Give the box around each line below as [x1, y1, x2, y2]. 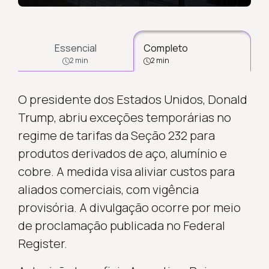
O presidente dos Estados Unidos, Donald [17, 91, 247, 107]
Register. [17, 235, 67, 252]
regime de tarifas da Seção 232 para [17, 127, 215, 144]
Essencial [54, 41, 97, 55]
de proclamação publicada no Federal [17, 217, 225, 234]
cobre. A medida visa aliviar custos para [17, 163, 235, 180]
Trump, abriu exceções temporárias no [17, 109, 231, 125]
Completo [144, 41, 188, 55]
